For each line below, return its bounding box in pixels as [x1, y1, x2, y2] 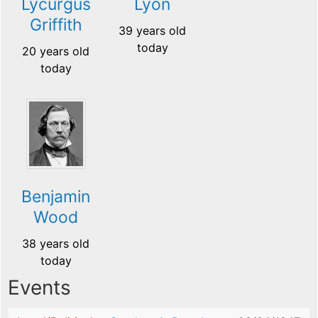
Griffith [29, 15, 82, 35]
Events [8, 275, 71, 300]
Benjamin [21, 187, 91, 207]
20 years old [22, 44, 90, 59]
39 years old [119, 23, 187, 38]
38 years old [22, 236, 90, 251]
